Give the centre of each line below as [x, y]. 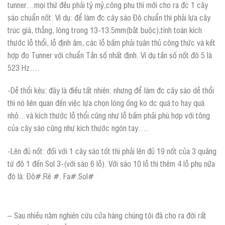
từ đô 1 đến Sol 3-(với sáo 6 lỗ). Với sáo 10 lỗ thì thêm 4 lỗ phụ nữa [111, 163]
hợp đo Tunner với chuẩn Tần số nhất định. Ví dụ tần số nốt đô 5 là [110, 54]
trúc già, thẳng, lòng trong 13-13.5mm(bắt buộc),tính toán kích [105, 29]
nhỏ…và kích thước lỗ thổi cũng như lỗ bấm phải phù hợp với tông [109, 115]
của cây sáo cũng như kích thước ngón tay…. [78, 128]
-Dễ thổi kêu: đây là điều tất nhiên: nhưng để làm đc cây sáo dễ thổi [111, 90]
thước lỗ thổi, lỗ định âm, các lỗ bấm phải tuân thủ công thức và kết [111, 42]
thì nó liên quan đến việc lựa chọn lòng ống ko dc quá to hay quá [106, 103]
